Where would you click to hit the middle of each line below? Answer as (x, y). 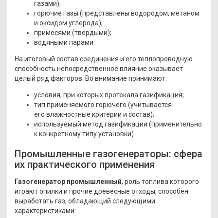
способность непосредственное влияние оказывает (99, 68)
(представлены (105, 13)
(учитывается (150, 104)
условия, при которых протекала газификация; (109, 95)
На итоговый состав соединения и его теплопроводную (104, 59)
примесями (52, 32)
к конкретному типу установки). (85, 134)
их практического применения (85, 164)
